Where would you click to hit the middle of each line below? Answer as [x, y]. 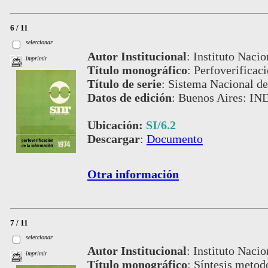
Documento [174, 138]
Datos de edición [129, 97]
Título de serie [124, 83]
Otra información [133, 174]
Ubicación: [116, 125]
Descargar [113, 138]
